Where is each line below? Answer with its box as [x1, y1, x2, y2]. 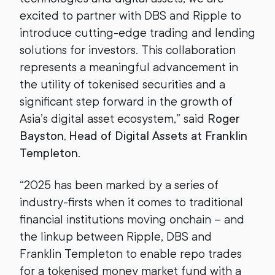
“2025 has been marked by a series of [20, 177, 219, 192]
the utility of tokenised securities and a [20, 77, 225, 91]
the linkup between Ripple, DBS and [20, 229, 212, 244]
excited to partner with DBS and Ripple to [20, 8, 241, 23]
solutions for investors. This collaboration [20, 42, 236, 57]
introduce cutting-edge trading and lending [20, 25, 255, 40]
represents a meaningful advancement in [20, 60, 238, 74]
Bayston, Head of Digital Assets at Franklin [20, 128, 247, 143]
